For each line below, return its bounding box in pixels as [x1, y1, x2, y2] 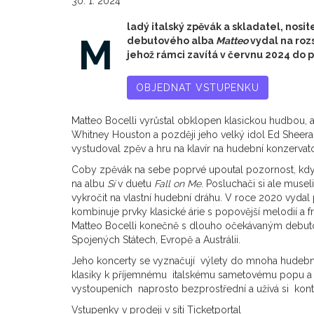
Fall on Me [154, 177, 201, 189]
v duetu [118, 177, 154, 189]
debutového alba [127, 34, 216, 46]
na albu [71, 177, 107, 189]
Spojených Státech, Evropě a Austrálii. [71, 233, 240, 245]
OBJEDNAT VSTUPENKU [136, 81, 259, 93]
